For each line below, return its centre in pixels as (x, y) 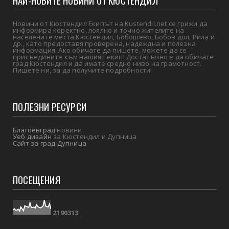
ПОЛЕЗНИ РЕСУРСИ (50, 107)
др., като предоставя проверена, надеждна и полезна (105, 44)
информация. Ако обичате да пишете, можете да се (100, 50)
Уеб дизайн (32, 137)
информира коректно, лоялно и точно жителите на (99, 30)
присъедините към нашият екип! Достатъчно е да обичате (113, 57)
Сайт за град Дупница (50, 143)
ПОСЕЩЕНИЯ (37, 180)
